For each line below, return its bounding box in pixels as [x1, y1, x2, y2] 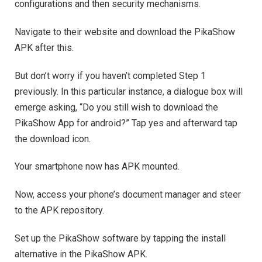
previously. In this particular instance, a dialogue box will [15, 85, 243, 97]
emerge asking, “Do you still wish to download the [15, 101, 218, 113]
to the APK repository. [15, 204, 104, 216]
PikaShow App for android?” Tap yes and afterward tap [15, 117, 237, 129]
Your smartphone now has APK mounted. [15, 161, 180, 173]
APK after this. [15, 42, 74, 53]
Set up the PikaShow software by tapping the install [15, 232, 226, 244]
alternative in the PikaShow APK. [15, 248, 147, 260]
